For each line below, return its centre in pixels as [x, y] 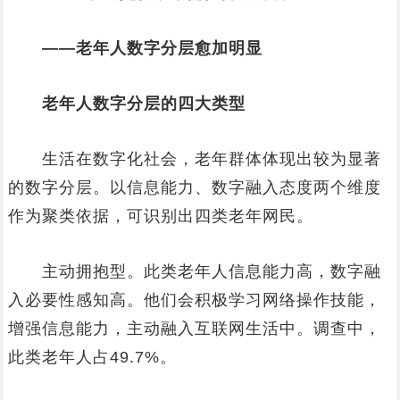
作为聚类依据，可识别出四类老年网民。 [160, 216]
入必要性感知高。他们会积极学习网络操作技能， [194, 300]
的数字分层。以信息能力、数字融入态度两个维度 [194, 187]
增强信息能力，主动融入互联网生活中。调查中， [194, 329]
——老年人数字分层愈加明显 [152, 48]
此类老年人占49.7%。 [92, 357]
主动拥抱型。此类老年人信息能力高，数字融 [194, 271]
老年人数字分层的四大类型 [143, 104]
